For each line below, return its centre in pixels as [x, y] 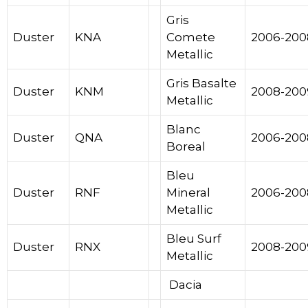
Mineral [188, 193]
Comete [191, 37]
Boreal [186, 147]
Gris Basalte [201, 84]
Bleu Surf [194, 239]
